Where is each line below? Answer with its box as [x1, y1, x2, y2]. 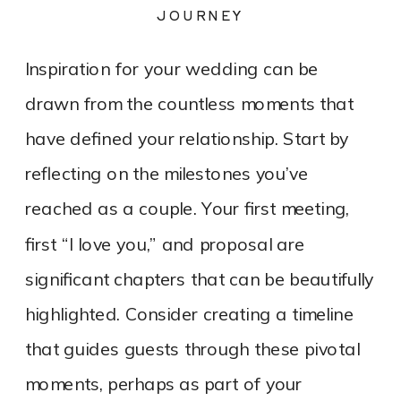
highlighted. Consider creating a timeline [25, 303, 354, 327]
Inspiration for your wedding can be [25, 57, 319, 81]
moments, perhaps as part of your [25, 373, 303, 397]
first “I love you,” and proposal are [25, 233, 305, 256]
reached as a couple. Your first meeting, [25, 198, 350, 221]
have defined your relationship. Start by [25, 128, 349, 151]
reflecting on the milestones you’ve [25, 163, 309, 186]
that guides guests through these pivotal [25, 338, 360, 362]
